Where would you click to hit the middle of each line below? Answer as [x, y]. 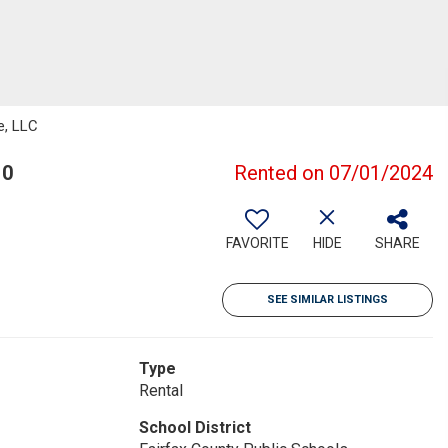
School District [194, 427]
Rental [160, 390]
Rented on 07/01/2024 [333, 173]
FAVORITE [257, 243]
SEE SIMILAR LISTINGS [327, 299]
